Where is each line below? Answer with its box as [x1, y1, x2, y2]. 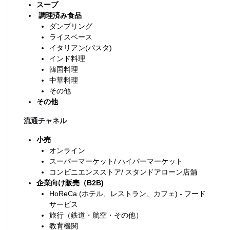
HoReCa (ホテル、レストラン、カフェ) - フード [49, 189, 206, 198]
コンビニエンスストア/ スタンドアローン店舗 [49, 168, 197, 176]
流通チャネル [24, 117, 67, 125]
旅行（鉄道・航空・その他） [49, 211, 143, 219]
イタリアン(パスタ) [49, 44, 112, 52]
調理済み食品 [36, 11, 82, 20]
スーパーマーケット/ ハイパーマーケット [49, 157, 183, 165]
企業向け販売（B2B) [36, 179, 104, 187]
